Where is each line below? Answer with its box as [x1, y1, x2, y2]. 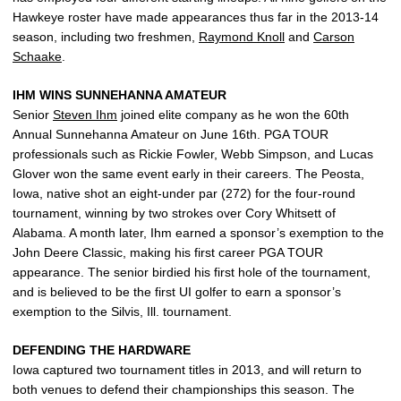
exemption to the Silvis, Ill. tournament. [13, 304, 232, 319]
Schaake [13, 49, 62, 64]
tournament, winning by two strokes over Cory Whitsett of [13, 206, 336, 220]
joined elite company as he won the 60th [117, 107, 349, 122]
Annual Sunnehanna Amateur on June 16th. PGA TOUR [13, 127, 328, 141]
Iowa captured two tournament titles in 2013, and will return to [13, 363, 362, 377]
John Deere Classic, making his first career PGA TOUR [13, 245, 323, 260]
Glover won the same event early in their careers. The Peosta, [13, 166, 364, 181]
